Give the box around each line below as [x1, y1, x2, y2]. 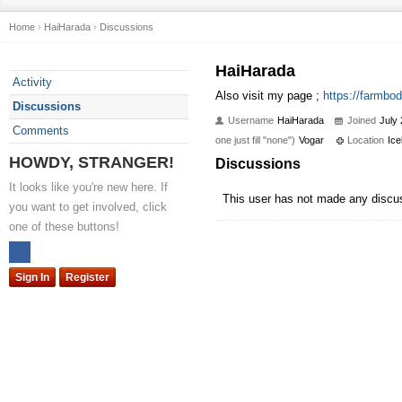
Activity [13, 75, 52, 89]
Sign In [15, 271, 49, 284]
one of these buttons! [9, 220, 119, 233]
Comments [13, 124, 69, 137]
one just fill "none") [215, 135, 295, 145]
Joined [347, 115, 376, 126]
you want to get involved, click [9, 200, 167, 214]
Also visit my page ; [215, 89, 323, 102]
